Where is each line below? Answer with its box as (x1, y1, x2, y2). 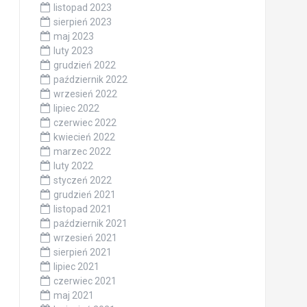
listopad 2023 (53, 2, 112, 14)
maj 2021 (53, 290, 94, 302)
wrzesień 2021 (53, 232, 117, 244)
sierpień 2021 (53, 247, 112, 258)
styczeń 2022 (53, 175, 112, 186)
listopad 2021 (53, 204, 112, 215)
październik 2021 (53, 218, 127, 230)
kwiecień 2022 (53, 132, 115, 143)
